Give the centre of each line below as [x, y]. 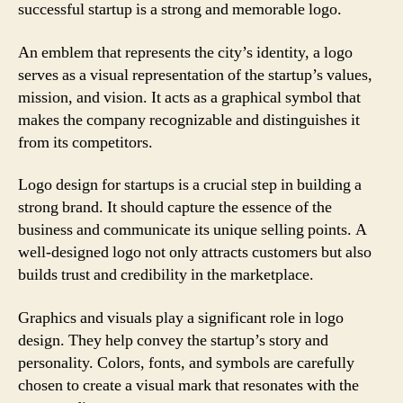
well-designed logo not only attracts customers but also [195, 252]
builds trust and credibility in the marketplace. [166, 275]
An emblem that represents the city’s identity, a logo [185, 52]
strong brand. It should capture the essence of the [175, 207]
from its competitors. [85, 142]
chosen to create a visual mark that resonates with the [188, 385]
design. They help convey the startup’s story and [173, 340]
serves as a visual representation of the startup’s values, [195, 75]
